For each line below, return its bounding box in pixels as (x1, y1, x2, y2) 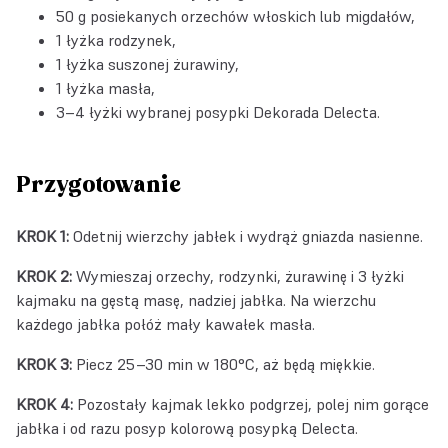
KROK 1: (16, 226, 73, 246)
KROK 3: (16, 354, 76, 374)
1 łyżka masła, (56, 78, 155, 98)
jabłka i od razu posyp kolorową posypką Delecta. (16, 418, 358, 438)
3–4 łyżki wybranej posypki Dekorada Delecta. (56, 102, 380, 122)
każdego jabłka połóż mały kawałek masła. (16, 314, 319, 334)
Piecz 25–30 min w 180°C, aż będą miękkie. (76, 354, 375, 374)
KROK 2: (16, 266, 76, 286)
